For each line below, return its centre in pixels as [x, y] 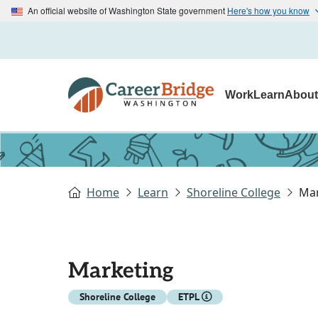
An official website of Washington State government [126, 10]
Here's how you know [268, 10]
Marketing [121, 272]
